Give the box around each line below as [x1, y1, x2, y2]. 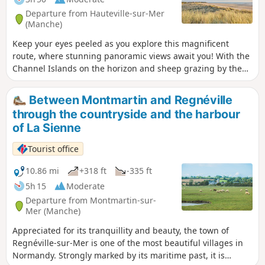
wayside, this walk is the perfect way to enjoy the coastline [12, 75, 244, 86]
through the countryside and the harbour [12, 106, 240, 121]
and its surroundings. [12, 87, 99, 99]
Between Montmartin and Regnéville [26, 92, 232, 107]
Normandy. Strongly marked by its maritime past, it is [12, 249, 225, 261]
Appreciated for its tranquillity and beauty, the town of [12, 224, 229, 236]
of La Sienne [12, 120, 81, 135]
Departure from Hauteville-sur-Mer [25, 8, 164, 20]
